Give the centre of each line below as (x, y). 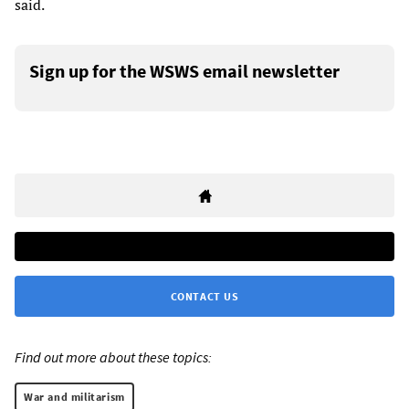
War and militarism (74, 396)
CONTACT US (204, 296)
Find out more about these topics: (113, 357)
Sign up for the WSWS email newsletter (184, 70)
